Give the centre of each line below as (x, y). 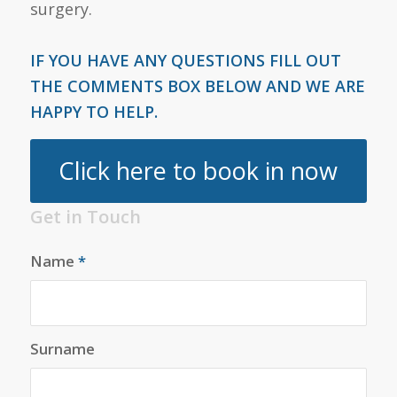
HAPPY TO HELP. (93, 112)
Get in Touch (85, 216)
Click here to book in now (198, 170)
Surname (62, 348)
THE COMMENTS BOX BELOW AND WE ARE (197, 86)
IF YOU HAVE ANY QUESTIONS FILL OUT (185, 61)
